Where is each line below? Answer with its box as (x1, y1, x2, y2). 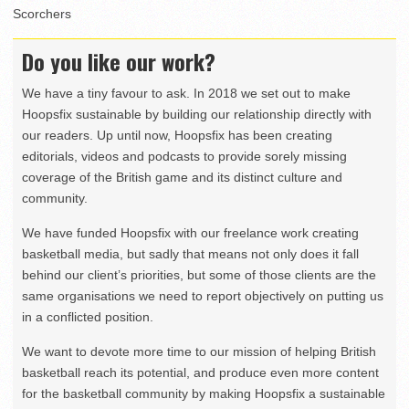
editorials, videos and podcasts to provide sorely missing (22, 149, 347, 164)
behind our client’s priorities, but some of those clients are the (22, 267, 376, 283)
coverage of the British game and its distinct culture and (22, 170, 342, 185)
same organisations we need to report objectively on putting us (22, 288, 383, 304)
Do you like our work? (22, 45, 215, 79)
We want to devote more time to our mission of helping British (22, 344, 376, 360)
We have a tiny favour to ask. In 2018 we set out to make (22, 86, 351, 101)
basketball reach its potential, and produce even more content (22, 365, 379, 381)
